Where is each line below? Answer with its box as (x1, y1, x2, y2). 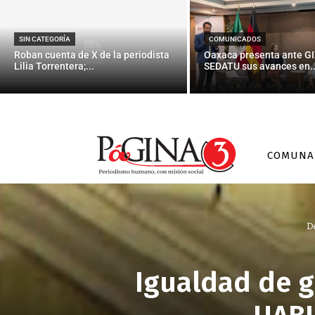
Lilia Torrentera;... (14, 60, 94, 72)
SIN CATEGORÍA (19, 34, 70, 43)
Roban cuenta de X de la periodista (14, 49, 169, 60)
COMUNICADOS (208, 34, 261, 43)
